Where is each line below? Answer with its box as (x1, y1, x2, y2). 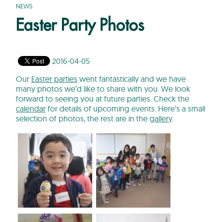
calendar (16, 104, 46, 114)
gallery (150, 113, 172, 124)
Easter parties (31, 74, 77, 84)
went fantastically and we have (77, 74, 186, 84)
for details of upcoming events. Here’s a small (46, 104, 205, 114)
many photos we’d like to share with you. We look (16, 84, 190, 94)
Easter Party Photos (16, 17, 144, 34)
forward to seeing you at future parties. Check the (16, 94, 189, 104)
